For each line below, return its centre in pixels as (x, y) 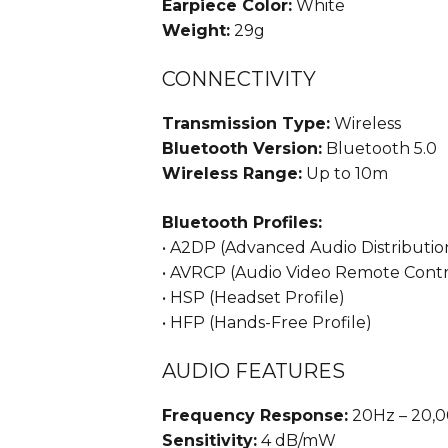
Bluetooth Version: (242, 149)
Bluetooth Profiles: (242, 223)
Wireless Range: (232, 174)
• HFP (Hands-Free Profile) (267, 323)
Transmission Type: (246, 124)
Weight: (196, 31)
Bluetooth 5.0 (379, 149)
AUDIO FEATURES (253, 371)
